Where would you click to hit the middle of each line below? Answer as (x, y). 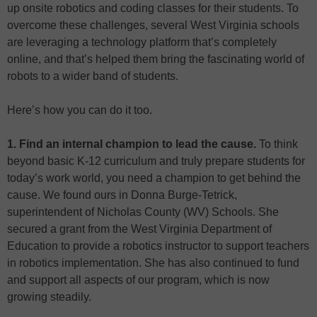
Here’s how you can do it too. (80, 110)
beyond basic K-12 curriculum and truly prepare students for (156, 161)
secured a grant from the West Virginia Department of (139, 229)
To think (277, 144)
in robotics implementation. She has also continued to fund (153, 263)
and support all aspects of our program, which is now (138, 280)
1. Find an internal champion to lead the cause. (132, 144)
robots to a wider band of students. (93, 76)
